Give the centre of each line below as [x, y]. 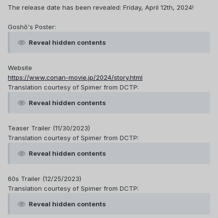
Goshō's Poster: [32, 27]
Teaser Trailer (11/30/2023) [49, 128]
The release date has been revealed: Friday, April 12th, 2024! [101, 8]
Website [20, 68]
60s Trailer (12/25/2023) [45, 179]
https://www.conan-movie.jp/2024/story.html [75, 78]
